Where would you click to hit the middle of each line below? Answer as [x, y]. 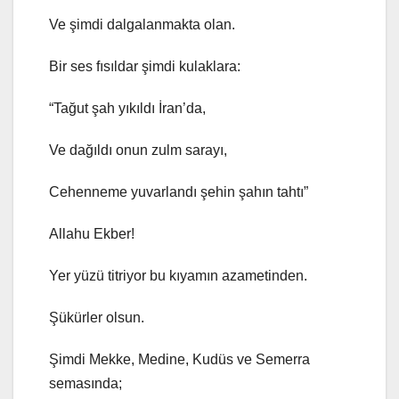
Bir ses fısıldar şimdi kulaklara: [145, 67]
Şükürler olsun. [97, 318]
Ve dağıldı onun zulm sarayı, [138, 151]
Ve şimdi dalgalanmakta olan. [142, 25]
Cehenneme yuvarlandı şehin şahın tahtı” [179, 192]
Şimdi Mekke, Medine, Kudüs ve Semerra [179, 360]
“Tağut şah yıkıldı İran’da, [127, 109]
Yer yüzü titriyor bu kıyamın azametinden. [178, 276]
